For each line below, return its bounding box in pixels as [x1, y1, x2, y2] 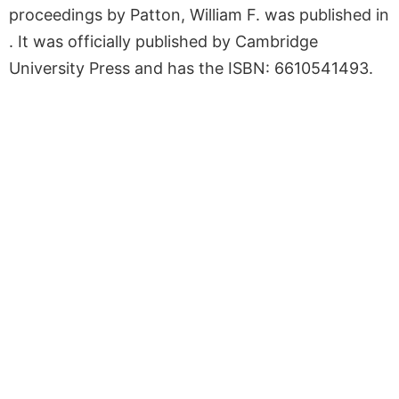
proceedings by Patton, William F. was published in [9, 4, 389, 24]
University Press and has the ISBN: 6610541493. [9, 58, 373, 77]
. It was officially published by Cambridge [9, 31, 318, 51]
